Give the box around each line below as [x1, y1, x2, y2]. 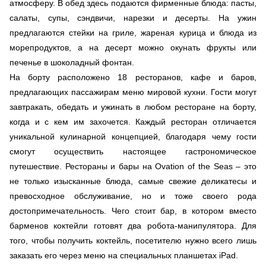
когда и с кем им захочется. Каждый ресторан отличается [9, 116, 256, 126]
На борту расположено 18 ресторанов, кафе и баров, [9, 72, 256, 82]
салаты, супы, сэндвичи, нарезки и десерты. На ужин [9, 12, 256, 23]
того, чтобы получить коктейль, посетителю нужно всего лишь [9, 235, 256, 245]
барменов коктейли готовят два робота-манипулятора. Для [9, 220, 256, 230]
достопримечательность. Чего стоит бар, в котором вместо [9, 205, 256, 216]
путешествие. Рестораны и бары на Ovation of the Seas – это [9, 161, 256, 171]
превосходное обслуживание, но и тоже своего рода [9, 191, 256, 201]
